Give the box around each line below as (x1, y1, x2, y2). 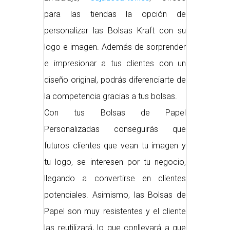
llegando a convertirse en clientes (44, 174, 186, 184)
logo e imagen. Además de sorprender (44, 42, 186, 52)
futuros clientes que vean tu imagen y (44, 141, 186, 151)
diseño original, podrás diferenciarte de (44, 75, 186, 85)
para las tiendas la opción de (44, 9, 186, 20)
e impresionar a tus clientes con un (44, 59, 186, 69)
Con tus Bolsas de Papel (44, 108, 186, 118)
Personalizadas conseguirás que (44, 124, 186, 135)
